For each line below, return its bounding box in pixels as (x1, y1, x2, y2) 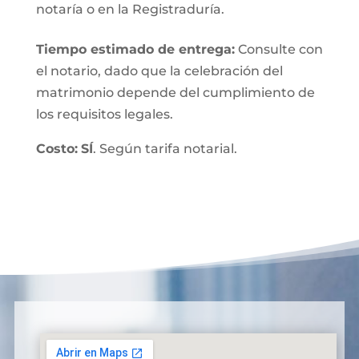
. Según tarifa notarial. (92, 141, 237, 156)
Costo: (35, 141, 78, 156)
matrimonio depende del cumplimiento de (35, 85, 315, 100)
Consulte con (234, 42, 323, 57)
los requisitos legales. (35, 107, 173, 122)
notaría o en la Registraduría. (35, 2, 224, 17)
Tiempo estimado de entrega (35, 42, 232, 57)
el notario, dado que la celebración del (35, 63, 283, 79)
